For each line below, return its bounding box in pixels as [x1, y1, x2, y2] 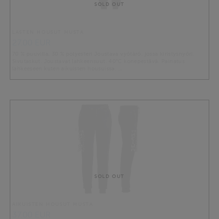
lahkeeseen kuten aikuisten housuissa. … [12, 66, 122, 72]
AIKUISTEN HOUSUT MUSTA [12, 201, 93, 207]
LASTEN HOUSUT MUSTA [12, 29, 84, 35]
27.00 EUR [12, 38, 51, 48]
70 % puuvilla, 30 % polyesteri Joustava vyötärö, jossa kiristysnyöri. [12, 51, 195, 57]
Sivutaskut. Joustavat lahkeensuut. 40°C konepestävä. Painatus [12, 58, 185, 65]
